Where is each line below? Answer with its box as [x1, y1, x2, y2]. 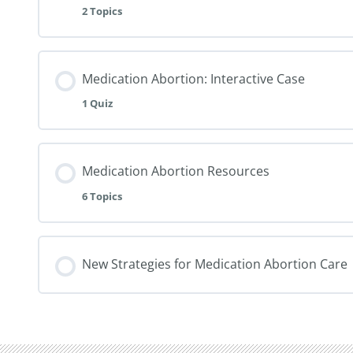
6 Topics [82, 188, 122, 203]
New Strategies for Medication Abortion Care [82, 255, 347, 273]
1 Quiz [82, 96, 113, 111]
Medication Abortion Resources [82, 162, 269, 180]
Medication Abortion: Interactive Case [82, 69, 305, 87]
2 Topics [82, 3, 122, 18]
